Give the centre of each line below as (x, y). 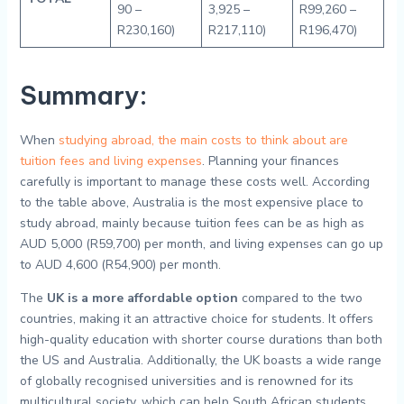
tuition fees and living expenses (110, 161)
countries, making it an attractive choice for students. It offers (196, 319)
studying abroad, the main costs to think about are (203, 140)
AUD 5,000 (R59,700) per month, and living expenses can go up (201, 244)
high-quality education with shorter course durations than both (201, 340)
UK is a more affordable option (142, 298)
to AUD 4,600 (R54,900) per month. (120, 265)
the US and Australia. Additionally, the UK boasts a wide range (200, 360)
